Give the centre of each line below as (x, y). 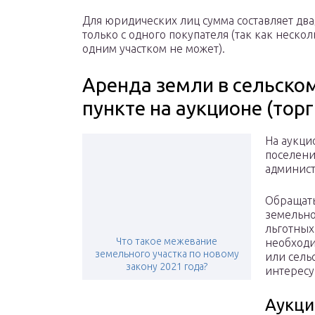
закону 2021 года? (167, 267)
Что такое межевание (167, 242)
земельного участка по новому (167, 254)
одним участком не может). (154, 49)
